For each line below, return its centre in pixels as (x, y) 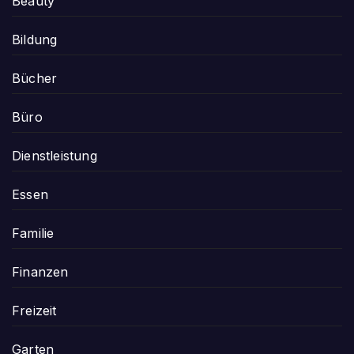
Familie (33, 233)
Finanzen (40, 272)
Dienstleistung (55, 156)
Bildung (35, 40)
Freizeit (34, 311)
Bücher (35, 78)
